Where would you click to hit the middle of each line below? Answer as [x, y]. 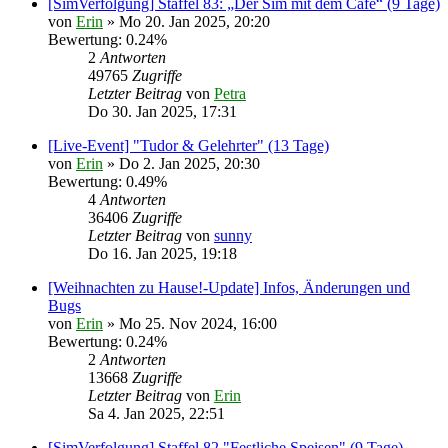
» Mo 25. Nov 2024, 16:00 [190, 323]
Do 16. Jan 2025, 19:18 [162, 253]
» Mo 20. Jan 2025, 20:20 [186, 21]
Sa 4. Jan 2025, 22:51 [156, 413]
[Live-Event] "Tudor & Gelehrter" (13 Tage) [188, 145]
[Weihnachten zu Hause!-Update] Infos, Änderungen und [229, 287]
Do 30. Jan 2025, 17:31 [162, 111]
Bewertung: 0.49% [107, 181]
